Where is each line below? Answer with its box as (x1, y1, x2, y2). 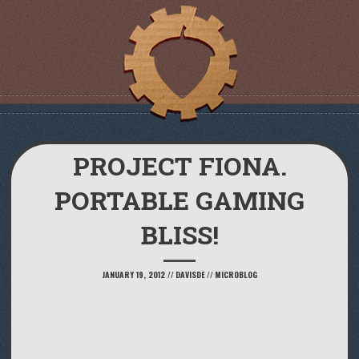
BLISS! (140, 217, 219, 252)
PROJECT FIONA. (72, 148, 287, 183)
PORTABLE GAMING (54, 183, 305, 217)
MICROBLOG (215, 268, 257, 280)
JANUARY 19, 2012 (102, 268, 165, 280)
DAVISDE (175, 268, 205, 280)
